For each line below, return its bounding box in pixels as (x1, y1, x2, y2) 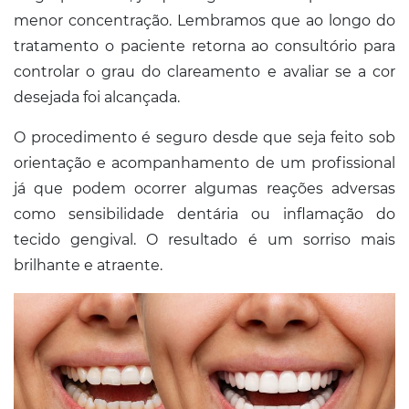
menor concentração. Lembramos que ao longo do (14, 11, 395, 29)
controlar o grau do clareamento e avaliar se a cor (14, 62, 395, 80)
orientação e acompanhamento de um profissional (14, 153, 395, 172)
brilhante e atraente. (14, 256, 163, 274)
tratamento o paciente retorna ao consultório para (14, 37, 395, 55)
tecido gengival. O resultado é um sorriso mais (14, 230, 395, 248)
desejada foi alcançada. (14, 88, 180, 106)
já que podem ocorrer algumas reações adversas (14, 179, 395, 197)
